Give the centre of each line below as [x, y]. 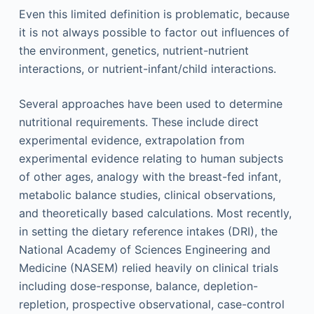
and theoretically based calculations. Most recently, [155, 213]
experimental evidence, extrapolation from [131, 140]
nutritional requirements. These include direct [138, 122]
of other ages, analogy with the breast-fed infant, [150, 177]
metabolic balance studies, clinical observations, [147, 195]
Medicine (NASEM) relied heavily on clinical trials [148, 268]
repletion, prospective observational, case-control [151, 304]
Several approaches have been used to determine [150, 104]
